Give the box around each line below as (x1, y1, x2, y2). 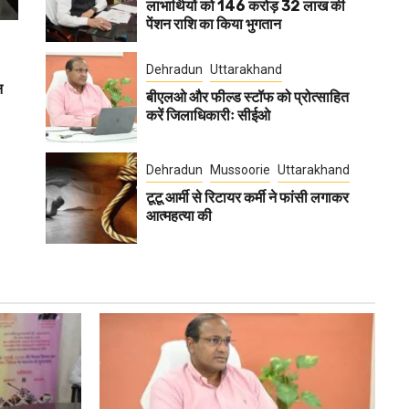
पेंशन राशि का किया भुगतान (146, 15, 281, 33)
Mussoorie (210, 163, 270, 178)
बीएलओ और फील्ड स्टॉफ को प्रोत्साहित (146, 89, 349, 107)
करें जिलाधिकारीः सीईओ (146, 107, 270, 125)
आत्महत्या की (146, 207, 212, 225)
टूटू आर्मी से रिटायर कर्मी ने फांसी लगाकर (146, 189, 349, 207)
